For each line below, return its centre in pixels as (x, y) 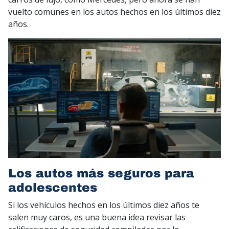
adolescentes (55, 188)
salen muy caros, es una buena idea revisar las (97, 217)
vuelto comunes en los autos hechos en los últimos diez (114, 12)
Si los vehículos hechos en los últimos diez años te (104, 205)
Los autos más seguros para (101, 174)
